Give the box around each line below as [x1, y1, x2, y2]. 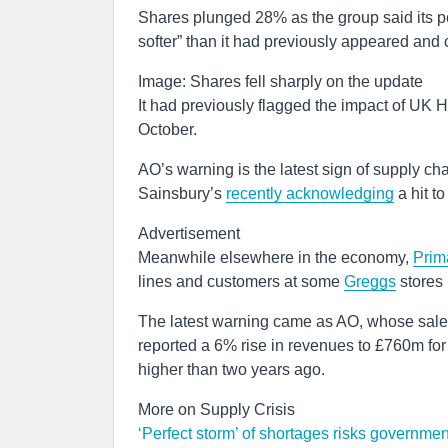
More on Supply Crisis [138, 401, 295, 418]
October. [138, 121, 197, 138]
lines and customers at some [138, 273, 344, 290]
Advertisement [138, 225, 240, 242]
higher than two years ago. [138, 361, 325, 378]
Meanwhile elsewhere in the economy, [138, 249, 413, 266]
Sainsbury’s [138, 185, 226, 202]
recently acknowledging [226, 185, 394, 202]
